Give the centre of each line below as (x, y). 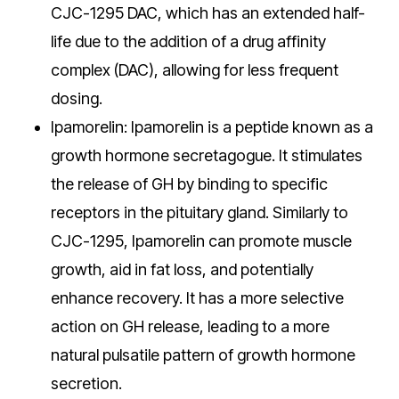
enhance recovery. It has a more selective (197, 298)
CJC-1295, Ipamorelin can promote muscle (201, 241)
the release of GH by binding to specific (189, 184)
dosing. (76, 98)
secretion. (86, 383)
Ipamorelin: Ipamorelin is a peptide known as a (212, 127)
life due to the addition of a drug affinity (188, 41)
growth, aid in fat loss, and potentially (182, 269)
